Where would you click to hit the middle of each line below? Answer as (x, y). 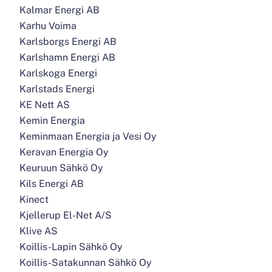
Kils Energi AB (52, 184)
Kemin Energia (52, 121)
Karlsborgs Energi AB (68, 42)
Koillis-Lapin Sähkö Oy (71, 247)
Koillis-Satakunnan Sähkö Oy (86, 263)
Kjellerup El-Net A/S (66, 215)
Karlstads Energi (57, 89)
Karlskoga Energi (58, 73)
